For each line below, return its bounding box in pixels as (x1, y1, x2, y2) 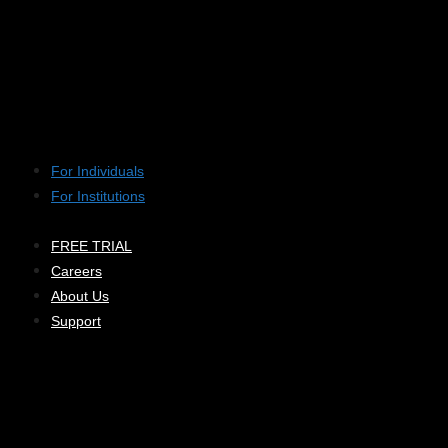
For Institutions (51, 187, 145, 204)
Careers (51, 263, 102, 279)
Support (51, 313, 101, 329)
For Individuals (51, 162, 144, 179)
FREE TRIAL (51, 238, 132, 254)
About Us (51, 288, 109, 304)
